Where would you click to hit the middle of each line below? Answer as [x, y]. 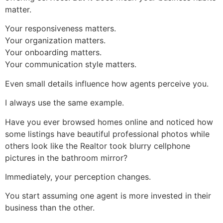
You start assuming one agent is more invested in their [108, 196]
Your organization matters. [55, 41]
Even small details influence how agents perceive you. [107, 83]
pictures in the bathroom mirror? [66, 158]
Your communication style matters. [71, 64]
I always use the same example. [64, 103]
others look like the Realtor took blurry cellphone [98, 146]
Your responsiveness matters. [60, 29]
